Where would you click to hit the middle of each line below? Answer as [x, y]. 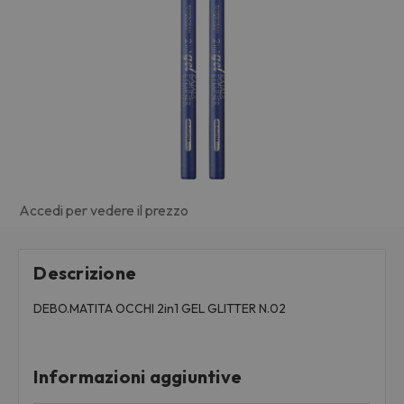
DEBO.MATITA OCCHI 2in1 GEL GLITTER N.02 [160, 309]
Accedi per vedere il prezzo [104, 211]
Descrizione [85, 273]
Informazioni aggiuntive [138, 377]
